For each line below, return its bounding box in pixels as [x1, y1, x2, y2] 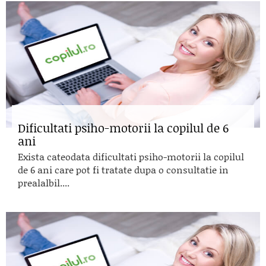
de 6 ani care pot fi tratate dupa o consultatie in [18, 163, 229, 176]
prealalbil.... [18, 176, 69, 189]
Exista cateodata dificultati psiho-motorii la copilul [18, 150, 244, 163]
